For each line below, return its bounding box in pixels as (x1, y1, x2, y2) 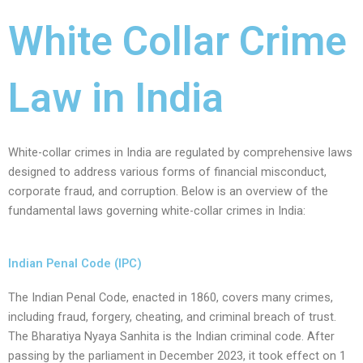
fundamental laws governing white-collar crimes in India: (8, 203, 305, 219)
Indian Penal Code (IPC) (8, 256, 142, 271)
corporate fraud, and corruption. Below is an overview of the (8, 184, 328, 199)
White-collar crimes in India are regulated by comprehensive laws (8, 145, 352, 160)
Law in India (8, 75, 224, 122)
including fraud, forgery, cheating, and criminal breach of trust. (8, 310, 336, 325)
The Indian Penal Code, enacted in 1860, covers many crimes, (8, 290, 333, 305)
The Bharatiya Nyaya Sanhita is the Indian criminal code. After (8, 329, 335, 344)
